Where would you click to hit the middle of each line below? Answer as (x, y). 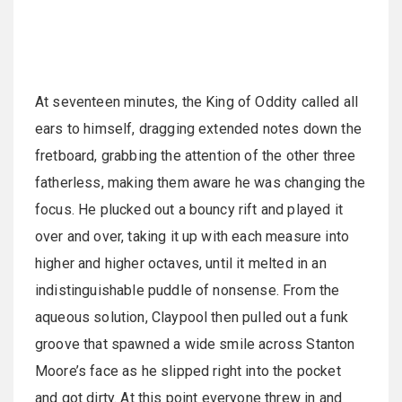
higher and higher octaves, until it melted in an (181, 263)
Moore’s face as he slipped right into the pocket (188, 371)
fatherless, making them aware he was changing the (200, 182)
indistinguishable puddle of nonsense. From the (188, 290)
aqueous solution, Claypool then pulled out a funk (192, 317)
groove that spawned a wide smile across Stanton (195, 344)
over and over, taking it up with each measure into (192, 236)
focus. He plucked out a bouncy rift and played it (189, 209)
